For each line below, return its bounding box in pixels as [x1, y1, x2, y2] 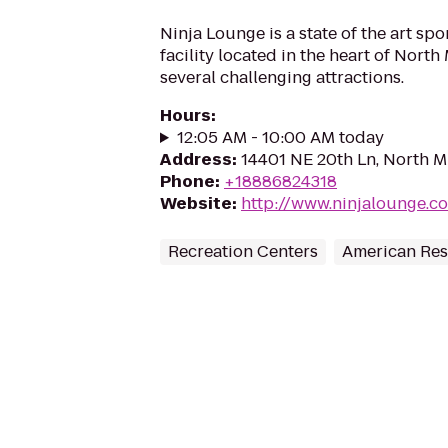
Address [160, 148, 232, 171]
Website [160, 192, 232, 215]
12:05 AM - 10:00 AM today [176, 126, 384, 149]
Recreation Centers [168, 240, 318, 263]
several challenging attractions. [160, 66, 404, 89]
